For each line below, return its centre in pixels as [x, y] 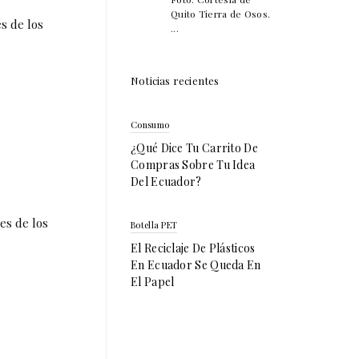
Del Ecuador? [166, 181]
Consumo [150, 124]
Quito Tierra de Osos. [221, 13]
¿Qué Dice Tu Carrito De [194, 147]
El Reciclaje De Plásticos [193, 248]
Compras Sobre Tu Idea [193, 164]
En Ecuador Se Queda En [196, 264]
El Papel [153, 281]
